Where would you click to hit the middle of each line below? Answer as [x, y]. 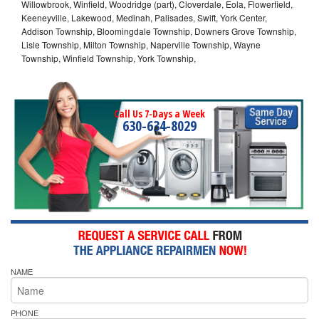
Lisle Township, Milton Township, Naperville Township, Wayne [141, 44]
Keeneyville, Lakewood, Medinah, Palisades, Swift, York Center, [144, 17]
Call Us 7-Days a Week [159, 113]
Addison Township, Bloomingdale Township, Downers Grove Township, [159, 31]
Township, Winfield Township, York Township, [109, 58]
